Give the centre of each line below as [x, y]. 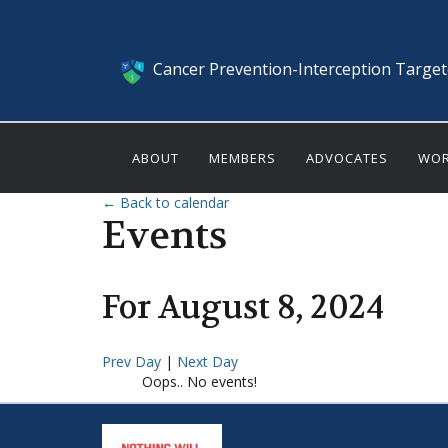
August [214, 307]
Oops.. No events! [199, 382]
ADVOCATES [347, 158]
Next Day [207, 362]
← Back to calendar [165, 203]
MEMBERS [242, 158]
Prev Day [133, 362]
